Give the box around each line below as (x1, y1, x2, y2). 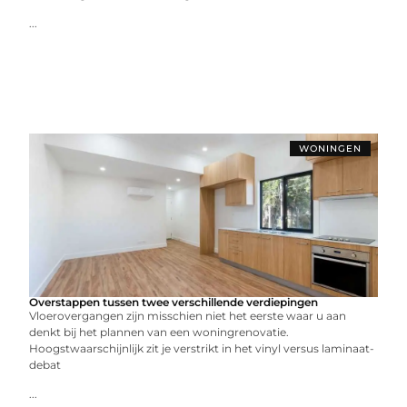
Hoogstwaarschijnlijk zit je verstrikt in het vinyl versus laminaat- (29, 342, 375, 355)
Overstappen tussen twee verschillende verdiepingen (29, 295, 319, 309)
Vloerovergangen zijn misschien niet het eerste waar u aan (29, 309, 347, 323)
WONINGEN (298, 143, 362, 154)
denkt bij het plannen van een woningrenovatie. (29, 325, 290, 339)
